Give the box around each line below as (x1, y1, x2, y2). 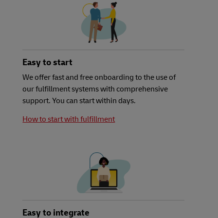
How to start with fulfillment (22, 114, 115, 125)
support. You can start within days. (22, 96, 136, 106)
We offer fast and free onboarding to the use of (22, 73, 176, 83)
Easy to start (22, 57, 73, 69)
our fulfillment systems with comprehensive (22, 84, 168, 94)
